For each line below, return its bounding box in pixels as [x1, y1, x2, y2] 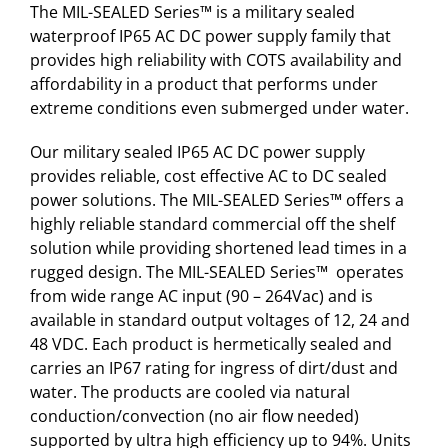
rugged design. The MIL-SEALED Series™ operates [30, 260, 404, 283]
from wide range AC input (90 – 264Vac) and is [30, 284, 373, 307]
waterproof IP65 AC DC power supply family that [30, 24, 391, 47]
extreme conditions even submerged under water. [30, 96, 409, 119]
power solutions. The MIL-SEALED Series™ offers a [30, 188, 404, 211]
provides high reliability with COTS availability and [30, 48, 402, 71]
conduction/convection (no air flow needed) [30, 404, 359, 427]
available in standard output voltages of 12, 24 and [30, 308, 410, 331]
